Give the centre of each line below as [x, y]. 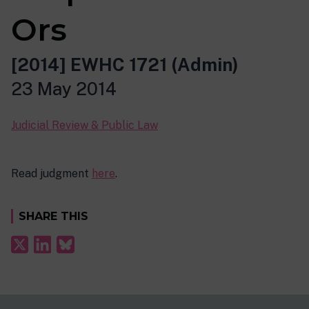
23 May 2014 [64, 89]
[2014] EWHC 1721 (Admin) [125, 65]
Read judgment [51, 173]
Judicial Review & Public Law [84, 125]
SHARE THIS [53, 216]
